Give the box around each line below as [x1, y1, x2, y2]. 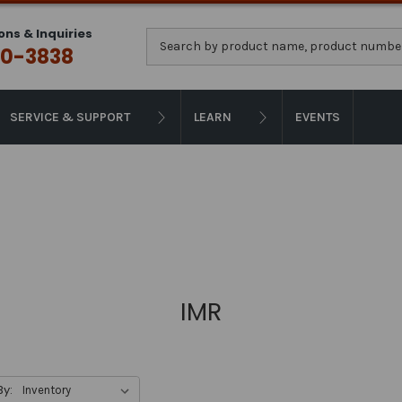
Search [146, 29, 188, 45]
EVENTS [295, 109, 340, 125]
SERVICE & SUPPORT [10, 109, 130, 125]
